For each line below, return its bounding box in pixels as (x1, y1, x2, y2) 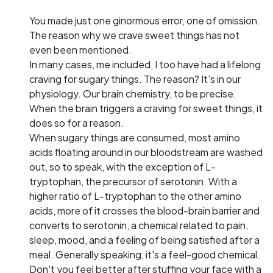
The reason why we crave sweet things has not (29, 29, 239, 42)
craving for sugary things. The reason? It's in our (29, 73, 241, 86)
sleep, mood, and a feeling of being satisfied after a (29, 233, 260, 247)
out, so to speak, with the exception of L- (29, 160, 216, 174)
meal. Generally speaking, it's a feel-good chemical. (29, 248, 260, 261)
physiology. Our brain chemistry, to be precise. (29, 87, 236, 101)
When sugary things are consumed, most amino (29, 131, 240, 144)
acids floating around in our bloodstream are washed (29, 146, 263, 159)
